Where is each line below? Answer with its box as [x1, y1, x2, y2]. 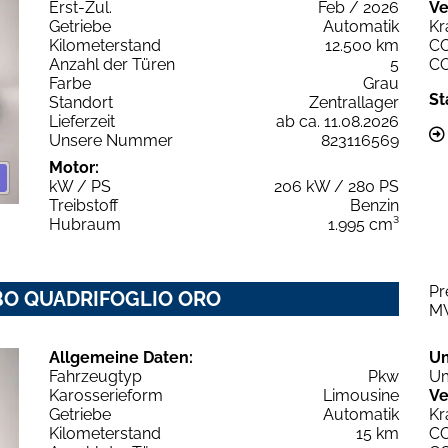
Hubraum [49, 215, 121, 235]
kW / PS [49, 177, 111, 197]
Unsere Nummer [49, 131, 173, 151]
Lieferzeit [49, 112, 115, 132]
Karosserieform [49, 386, 163, 406]
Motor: [49, 158, 99, 178]
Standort [49, 93, 113, 113]
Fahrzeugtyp [49, 367, 142, 387]
